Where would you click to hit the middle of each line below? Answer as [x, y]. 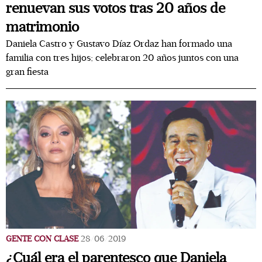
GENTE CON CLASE [42, 239]
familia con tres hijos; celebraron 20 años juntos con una [122, 58]
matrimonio [42, 27]
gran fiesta [27, 72]
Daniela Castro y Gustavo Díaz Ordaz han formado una [119, 44]
